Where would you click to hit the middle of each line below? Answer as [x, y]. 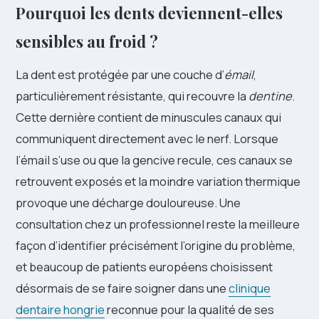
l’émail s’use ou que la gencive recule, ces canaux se [154, 160]
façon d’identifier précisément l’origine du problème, [156, 245]
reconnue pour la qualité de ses [189, 309]
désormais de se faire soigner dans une [122, 288]
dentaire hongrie [60, 309]
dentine [270, 96]
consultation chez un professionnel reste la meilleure [158, 224]
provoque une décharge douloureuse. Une [128, 203]
